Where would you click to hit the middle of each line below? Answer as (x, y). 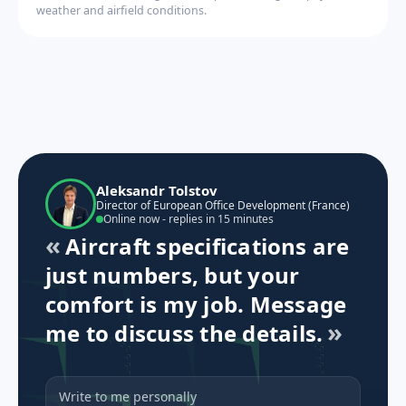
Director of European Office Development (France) (223, 205)
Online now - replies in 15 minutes (188, 218)
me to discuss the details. (184, 333)
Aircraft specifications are (208, 246)
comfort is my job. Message (196, 304)
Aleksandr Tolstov (157, 190)
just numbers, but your (173, 275)
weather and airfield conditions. (121, 11)
